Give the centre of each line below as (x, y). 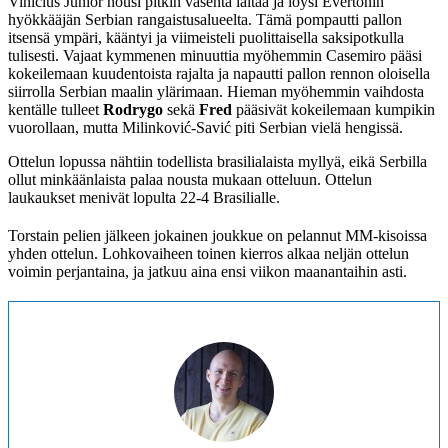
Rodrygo (133, 110)
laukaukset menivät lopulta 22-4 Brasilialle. (144, 198)
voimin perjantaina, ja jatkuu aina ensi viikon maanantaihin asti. (207, 272)
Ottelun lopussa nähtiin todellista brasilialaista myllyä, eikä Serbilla (217, 162)
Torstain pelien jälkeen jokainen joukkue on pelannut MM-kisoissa (217, 236)
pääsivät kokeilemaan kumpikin (333, 110)
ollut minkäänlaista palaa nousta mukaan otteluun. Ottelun (190, 180)
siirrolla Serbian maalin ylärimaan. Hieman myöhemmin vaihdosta (216, 92)
